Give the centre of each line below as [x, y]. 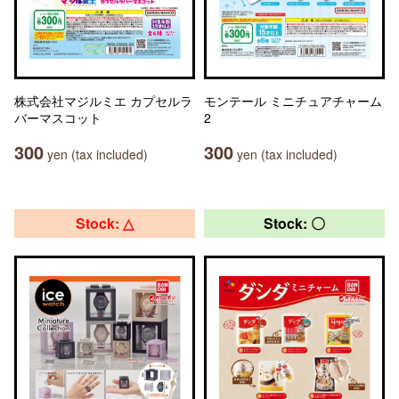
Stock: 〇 [294, 223]
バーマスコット [58, 118]
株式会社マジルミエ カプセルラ [103, 101]
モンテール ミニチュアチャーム [293, 101]
